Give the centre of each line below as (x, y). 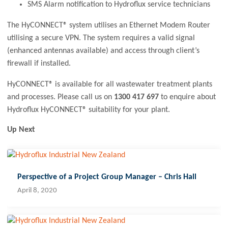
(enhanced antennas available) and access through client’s (104, 51)
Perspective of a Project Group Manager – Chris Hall (107, 177)
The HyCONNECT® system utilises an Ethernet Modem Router (109, 26)
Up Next (21, 130)
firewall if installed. (39, 64)
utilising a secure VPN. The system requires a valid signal (101, 38)
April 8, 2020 (37, 191)
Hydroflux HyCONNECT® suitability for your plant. (89, 110)
